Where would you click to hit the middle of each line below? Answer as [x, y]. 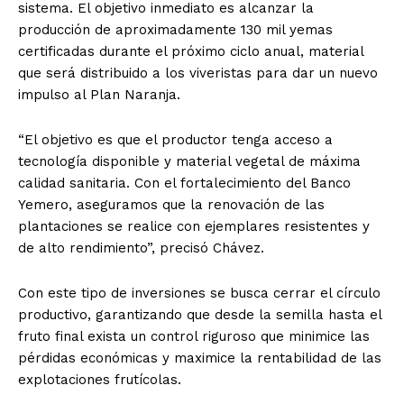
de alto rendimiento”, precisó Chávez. [141, 248]
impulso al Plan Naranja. [99, 94]
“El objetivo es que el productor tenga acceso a [175, 139]
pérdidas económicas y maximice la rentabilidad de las [200, 358]
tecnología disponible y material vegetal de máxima [189, 161]
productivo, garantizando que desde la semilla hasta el [200, 314]
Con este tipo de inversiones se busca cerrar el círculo [199, 293]
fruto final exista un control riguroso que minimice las [194, 336]
